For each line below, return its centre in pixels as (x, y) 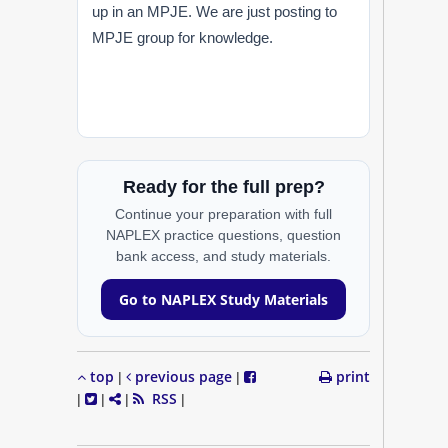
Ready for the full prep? (223, 186)
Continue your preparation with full (223, 213)
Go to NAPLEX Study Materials (223, 299)
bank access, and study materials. (223, 255)
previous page (182, 376)
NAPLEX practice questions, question (223, 234)
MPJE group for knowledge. (183, 37)
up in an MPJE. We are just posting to (215, 11)
